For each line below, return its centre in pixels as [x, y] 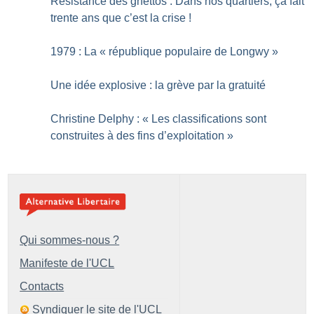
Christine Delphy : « [100, 118]
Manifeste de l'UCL [67, 263]
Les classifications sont [209, 118]
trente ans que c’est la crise [118, 18]
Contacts [42, 286]
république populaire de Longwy [189, 51]
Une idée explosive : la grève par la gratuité [158, 85]
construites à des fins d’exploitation [138, 135]
